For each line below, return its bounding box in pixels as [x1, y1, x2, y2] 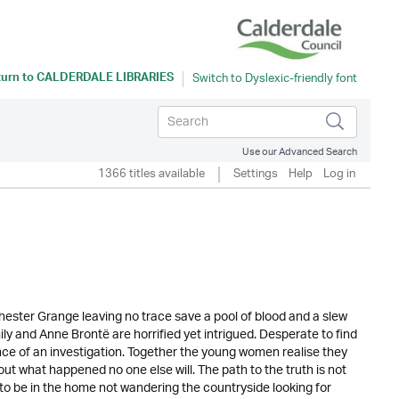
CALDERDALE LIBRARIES [37, 68, 174, 91]
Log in [323, 161, 355, 187]
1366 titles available [98, 161, 205, 187]
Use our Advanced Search [242, 141, 357, 163]
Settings [233, 161, 278, 187]
